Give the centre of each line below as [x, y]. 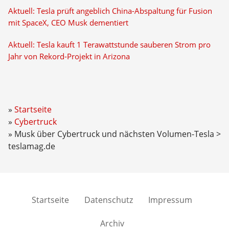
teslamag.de [31, 146]
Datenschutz [109, 200]
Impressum [170, 200]
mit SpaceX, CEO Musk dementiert [68, 23]
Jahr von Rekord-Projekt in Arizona [69, 56]
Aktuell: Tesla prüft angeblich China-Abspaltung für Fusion [110, 11]
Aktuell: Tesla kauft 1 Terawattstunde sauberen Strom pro [109, 45]
